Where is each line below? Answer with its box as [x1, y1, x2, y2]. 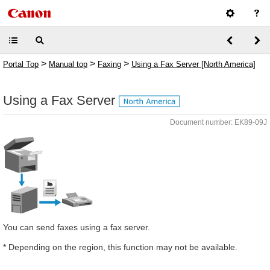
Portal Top [3, 60, 39, 69]
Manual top [49, 60, 87, 69]
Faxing [98, 60, 121, 69]
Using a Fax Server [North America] [131, 60, 256, 69]
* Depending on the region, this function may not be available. [3, 242, 237, 252]
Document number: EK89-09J [170, 118, 267, 127]
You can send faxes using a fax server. [3, 222, 150, 232]
